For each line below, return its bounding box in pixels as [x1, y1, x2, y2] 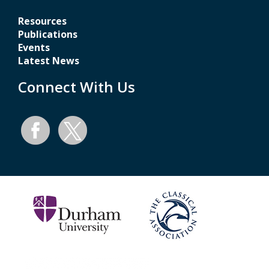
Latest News [18, 54, 79, 67]
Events [18, 41, 50, 54]
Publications [18, 28, 77, 41]
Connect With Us [18, 77, 135, 97]
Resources [18, 14, 67, 28]
